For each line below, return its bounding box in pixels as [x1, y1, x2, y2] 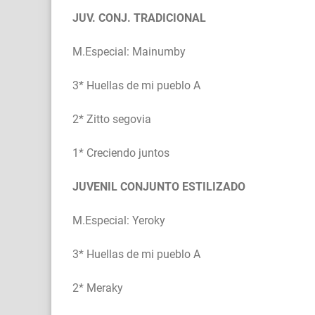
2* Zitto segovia [72, 112, 151, 127]
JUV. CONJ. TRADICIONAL [72, 11, 206, 25]
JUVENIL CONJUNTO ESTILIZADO [72, 180, 245, 194]
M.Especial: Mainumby [72, 45, 186, 59]
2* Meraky [72, 281, 123, 295]
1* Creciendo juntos [72, 146, 169, 160]
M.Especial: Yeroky [72, 214, 165, 228]
